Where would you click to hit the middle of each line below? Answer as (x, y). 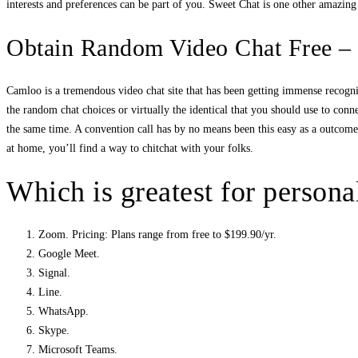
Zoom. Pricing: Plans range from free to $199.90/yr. (157, 235)
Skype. (54, 331)
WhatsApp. (64, 312)
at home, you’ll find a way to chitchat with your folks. (130, 149)
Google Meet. (69, 254)
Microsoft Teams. (78, 350)
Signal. (54, 273)
